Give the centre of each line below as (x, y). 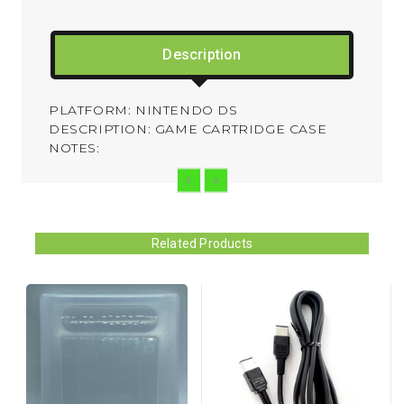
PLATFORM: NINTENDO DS (143, 110)
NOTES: (74, 148)
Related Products (202, 244)
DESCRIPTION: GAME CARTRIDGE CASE (188, 129)
